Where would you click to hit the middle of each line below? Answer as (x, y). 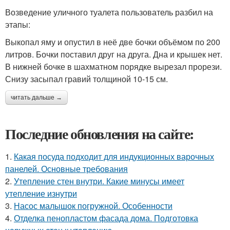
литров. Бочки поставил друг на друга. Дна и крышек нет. (114, 54)
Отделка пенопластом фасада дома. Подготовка (106, 218)
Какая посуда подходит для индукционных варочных (114, 156)
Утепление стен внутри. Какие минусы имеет (99, 181)
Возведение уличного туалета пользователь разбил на (109, 12)
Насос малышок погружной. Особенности (93, 205)
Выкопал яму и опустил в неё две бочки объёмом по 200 (113, 42)
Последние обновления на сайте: (100, 133)
